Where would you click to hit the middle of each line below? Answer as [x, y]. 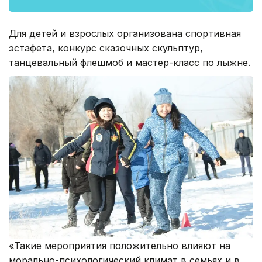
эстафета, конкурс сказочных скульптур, [106, 48]
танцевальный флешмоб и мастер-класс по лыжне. [130, 62]
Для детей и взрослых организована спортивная [125, 33]
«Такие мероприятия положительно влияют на [120, 246]
